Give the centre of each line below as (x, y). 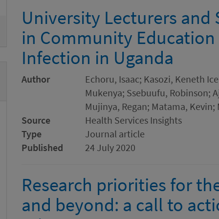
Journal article (115, 134)
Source (36, 120)
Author (36, 79)
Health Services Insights (133, 120)
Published (42, 147)
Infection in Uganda (98, 57)
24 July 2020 (110, 147)
